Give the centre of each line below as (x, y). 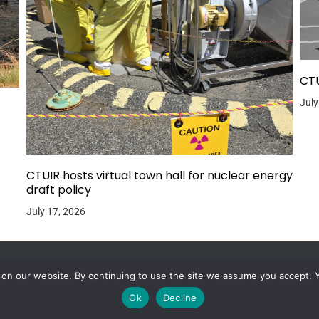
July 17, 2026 (56, 211)
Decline (180, 297)
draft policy (58, 189)
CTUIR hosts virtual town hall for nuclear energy (159, 175)
